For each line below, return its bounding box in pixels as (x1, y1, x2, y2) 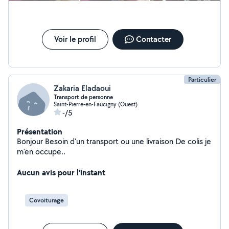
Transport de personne (54, 93, 113, 101)
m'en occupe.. (17, 146, 65, 157)
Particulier (188, 75, 216, 84)
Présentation (17, 126, 62, 137)
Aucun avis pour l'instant (17, 167, 105, 178)
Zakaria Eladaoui (54, 83, 111, 94)
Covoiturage (29, 196, 64, 204)
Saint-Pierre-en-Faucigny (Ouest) (54, 100, 138, 108)
